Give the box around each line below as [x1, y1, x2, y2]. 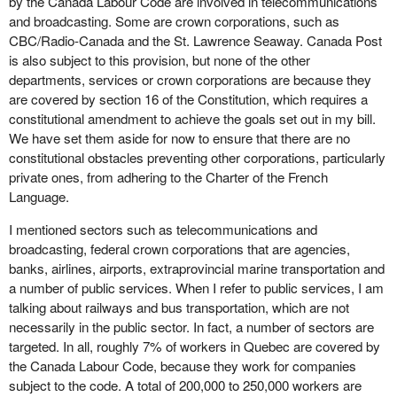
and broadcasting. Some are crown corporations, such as [8, 11, 339, 30]
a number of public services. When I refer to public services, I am [8, 277, 384, 297]
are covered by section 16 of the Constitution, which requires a [8, 89, 368, 108]
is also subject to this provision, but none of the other [8, 50, 310, 69]
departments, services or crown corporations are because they [8, 69, 371, 89]
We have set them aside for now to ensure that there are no [8, 128, 350, 147]
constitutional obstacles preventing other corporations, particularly [8, 147, 385, 167]
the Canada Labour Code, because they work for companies [8, 355, 356, 375]
